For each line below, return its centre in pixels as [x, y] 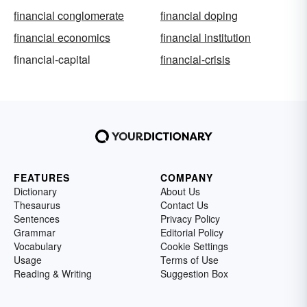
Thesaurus [37, 205]
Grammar [35, 232]
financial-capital [52, 59]
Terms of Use [189, 259]
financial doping [199, 15]
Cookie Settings [194, 246]
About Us [180, 191]
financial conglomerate [69, 15]
